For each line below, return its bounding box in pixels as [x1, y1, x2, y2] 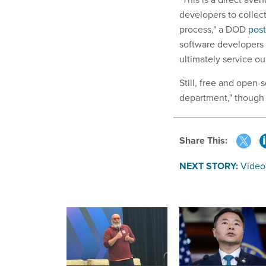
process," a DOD [179, 22, 248, 36]
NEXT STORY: [179, 159, 238, 173]
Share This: [185, 134, 227, 148]
